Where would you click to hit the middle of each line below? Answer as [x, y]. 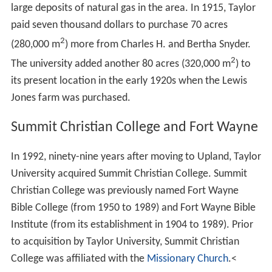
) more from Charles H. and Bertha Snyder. [158, 45]
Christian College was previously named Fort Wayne [124, 191]
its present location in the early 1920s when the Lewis [129, 81]
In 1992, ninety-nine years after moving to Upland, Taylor [136, 157]
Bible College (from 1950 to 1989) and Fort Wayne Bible [133, 208]
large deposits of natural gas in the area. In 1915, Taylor [133, 8]
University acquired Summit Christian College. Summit [129, 174]
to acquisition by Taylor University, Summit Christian [125, 242]
